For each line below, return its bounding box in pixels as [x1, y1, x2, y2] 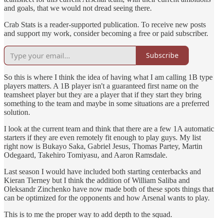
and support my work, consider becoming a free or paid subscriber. [4, 29, 208, 37]
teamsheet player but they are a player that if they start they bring [4, 90, 201, 99]
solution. [4, 108, 30, 116]
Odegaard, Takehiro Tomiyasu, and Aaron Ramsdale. [4, 150, 167, 159]
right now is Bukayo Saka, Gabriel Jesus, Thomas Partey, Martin [4, 142, 202, 150]
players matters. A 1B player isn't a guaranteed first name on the [4, 81, 199, 90]
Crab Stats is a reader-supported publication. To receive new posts [4, 20, 206, 29]
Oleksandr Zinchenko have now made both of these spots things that [4, 184, 214, 193]
